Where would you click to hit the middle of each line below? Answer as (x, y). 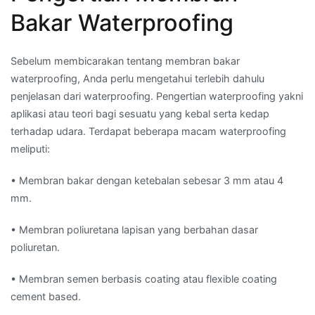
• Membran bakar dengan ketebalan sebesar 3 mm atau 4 (147, 181)
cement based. (46, 297)
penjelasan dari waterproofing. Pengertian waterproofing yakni (157, 96)
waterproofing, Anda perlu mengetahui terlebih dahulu (137, 78)
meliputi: (30, 148)
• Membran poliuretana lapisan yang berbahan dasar (134, 230)
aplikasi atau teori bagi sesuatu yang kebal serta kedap (140, 113)
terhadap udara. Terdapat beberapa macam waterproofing (148, 131)
